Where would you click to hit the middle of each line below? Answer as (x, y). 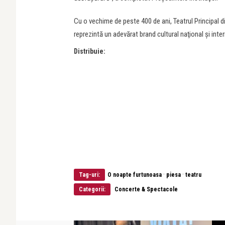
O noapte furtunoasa (135, 175)
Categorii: (92, 189)
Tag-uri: (89, 175)
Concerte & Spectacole (146, 189)
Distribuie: (90, 51)
